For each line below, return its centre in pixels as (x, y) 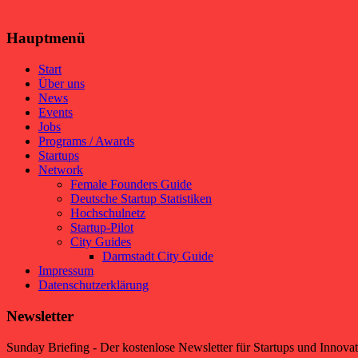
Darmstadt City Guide (158, 257)
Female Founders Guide (131, 185)
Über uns (62, 84)
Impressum (66, 271)
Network (61, 170)
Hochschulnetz (108, 213)
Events (56, 113)
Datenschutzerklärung (93, 285)
